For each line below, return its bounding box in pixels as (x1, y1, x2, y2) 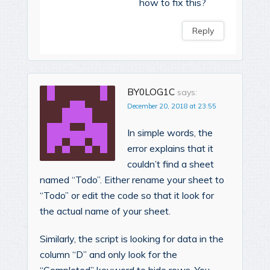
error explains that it (127, 142, 213, 155)
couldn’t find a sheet (127, 158, 214, 171)
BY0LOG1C (127, 86, 175, 98)
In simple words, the (127, 127, 213, 139)
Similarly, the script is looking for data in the (40, 233, 224, 245)
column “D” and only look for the (40, 248, 177, 261)
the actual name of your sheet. (40, 205, 171, 218)
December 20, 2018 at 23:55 (127, 102, 216, 111)
